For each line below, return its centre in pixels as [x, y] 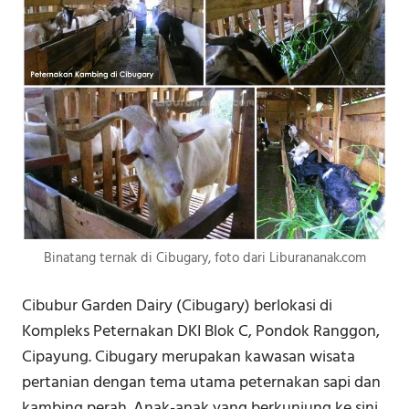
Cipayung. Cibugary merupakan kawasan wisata [189, 357]
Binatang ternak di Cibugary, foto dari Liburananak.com [204, 258]
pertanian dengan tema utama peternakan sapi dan [201, 383]
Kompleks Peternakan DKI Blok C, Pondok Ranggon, [201, 331]
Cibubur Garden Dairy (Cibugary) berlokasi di [177, 306]
